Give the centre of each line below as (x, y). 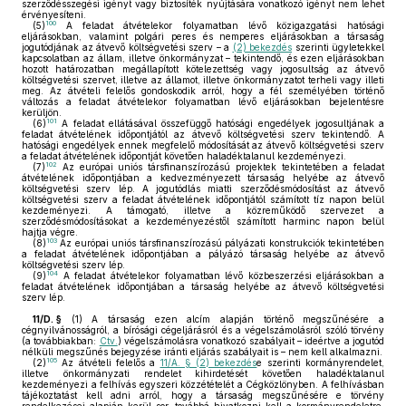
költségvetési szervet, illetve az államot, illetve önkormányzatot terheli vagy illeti (203, 80)
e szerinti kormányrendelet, (321, 362)
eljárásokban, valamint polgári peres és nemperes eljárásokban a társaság (203, 36)
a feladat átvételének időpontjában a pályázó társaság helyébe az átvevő (203, 254)
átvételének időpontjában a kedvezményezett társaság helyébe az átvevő (203, 178)
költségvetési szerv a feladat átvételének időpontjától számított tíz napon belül (203, 199)
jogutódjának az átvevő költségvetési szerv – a (127, 47)
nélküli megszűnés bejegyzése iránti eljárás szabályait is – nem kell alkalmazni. (202, 352)
